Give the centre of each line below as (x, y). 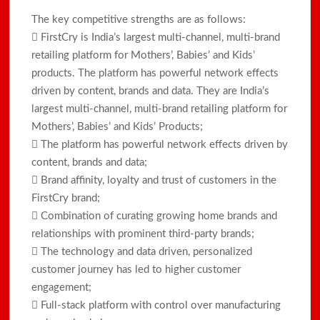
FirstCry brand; (66, 198)
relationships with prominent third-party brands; (143, 234)
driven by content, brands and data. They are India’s (151, 91)
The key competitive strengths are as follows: (139, 19)
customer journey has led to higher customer (136, 269)
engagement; (62, 287)
